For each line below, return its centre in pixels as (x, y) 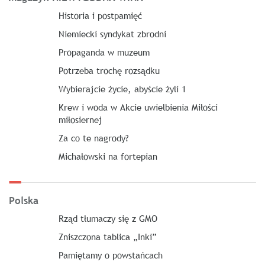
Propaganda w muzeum (104, 52)
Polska (24, 201)
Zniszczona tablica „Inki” (107, 236)
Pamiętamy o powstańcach (110, 255)
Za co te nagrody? (93, 138)
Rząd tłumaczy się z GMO (108, 218)
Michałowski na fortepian (108, 156)
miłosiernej (80, 119)
